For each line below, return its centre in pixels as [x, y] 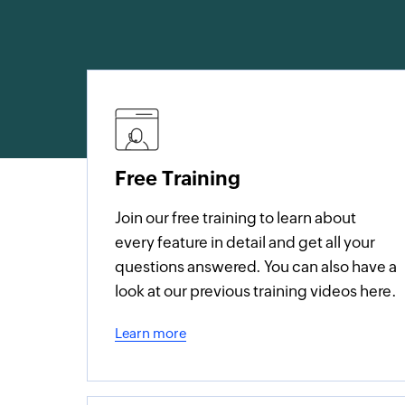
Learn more [151, 333]
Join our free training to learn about [236, 218]
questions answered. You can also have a [256, 267]
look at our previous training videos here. [256, 291]
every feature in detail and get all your [245, 242]
